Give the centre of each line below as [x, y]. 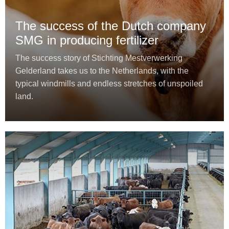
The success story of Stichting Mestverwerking [99, 58]
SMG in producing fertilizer [87, 40]
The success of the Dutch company [111, 26]
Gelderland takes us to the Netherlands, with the [102, 71]
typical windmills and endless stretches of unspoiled [109, 84]
